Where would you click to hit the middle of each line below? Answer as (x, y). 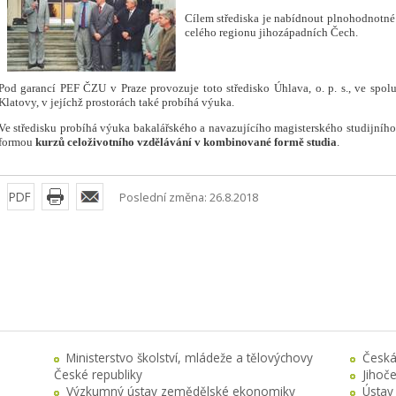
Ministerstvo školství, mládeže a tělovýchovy (189, 358)
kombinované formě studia (270, 142)
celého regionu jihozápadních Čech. (271, 33)
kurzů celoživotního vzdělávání (113, 142)
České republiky (98, 374)
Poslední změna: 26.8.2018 (188, 198)
